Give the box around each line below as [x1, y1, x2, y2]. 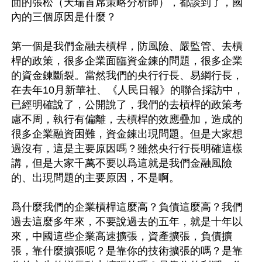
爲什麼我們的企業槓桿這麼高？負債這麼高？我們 [11, 201, 243, 213]
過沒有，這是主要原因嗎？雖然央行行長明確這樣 [11, 142, 243, 154]
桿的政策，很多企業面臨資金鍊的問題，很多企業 [11, 54, 243, 67]
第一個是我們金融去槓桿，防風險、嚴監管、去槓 [11, 40, 243, 52]
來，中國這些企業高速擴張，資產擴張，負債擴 [11, 230, 232, 242]
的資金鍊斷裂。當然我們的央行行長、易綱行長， [11, 69, 243, 81]
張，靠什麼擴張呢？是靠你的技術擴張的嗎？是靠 [11, 244, 243, 257]
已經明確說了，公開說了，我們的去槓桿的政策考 [11, 98, 243, 111]
